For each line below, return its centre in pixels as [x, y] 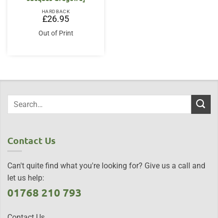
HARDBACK [56, 12]
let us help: [26, 178]
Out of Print [56, 33]
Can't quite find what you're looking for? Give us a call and [106, 166]
